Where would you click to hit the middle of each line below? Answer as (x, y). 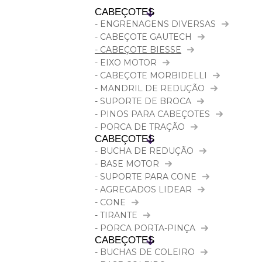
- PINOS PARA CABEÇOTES (152, 114)
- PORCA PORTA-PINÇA (145, 228)
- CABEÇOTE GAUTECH (143, 37)
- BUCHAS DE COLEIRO (145, 252)
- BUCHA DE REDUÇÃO (144, 151)
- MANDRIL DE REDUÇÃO (150, 88)
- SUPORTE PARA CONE (146, 177)
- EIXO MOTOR (126, 63)
